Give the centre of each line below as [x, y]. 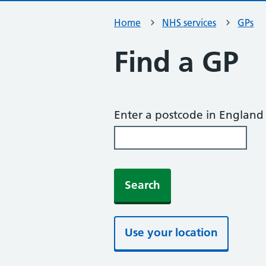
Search [142, 185]
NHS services [189, 23]
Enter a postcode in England [189, 115]
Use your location [171, 232]
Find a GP [176, 62]
